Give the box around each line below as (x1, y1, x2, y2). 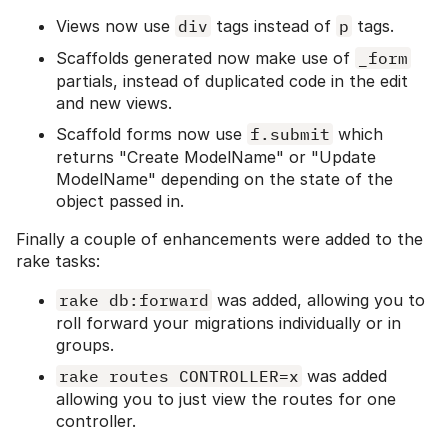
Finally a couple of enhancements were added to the (16, 229, 423, 250)
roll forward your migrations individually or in (56, 313, 401, 334)
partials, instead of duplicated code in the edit (56, 71, 408, 92)
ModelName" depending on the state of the (56, 169, 393, 190)
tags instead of (211, 16, 336, 37)
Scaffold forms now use (56, 124, 247, 145)
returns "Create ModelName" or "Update (56, 147, 376, 168)
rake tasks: (16, 251, 100, 272)
